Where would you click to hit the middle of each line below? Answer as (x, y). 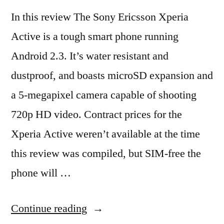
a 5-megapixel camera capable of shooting (104, 95)
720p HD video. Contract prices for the (96, 114)
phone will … (41, 173)
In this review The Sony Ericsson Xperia (100, 17)
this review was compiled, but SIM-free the (106, 153)
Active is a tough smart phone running (95, 36)
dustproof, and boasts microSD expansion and (112, 75)
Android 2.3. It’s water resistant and (90, 56)
